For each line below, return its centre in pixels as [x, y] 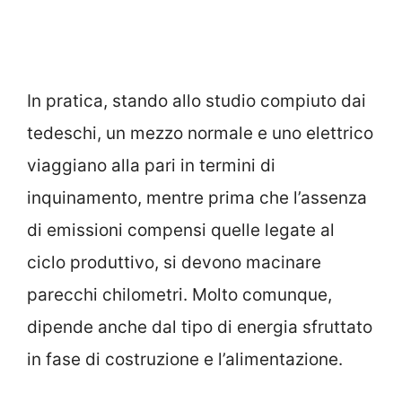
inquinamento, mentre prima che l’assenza [197, 198]
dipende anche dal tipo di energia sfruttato [200, 328]
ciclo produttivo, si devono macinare [174, 263]
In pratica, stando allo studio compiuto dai [197, 101]
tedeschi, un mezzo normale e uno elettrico [200, 134]
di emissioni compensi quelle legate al [181, 231]
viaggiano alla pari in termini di [151, 166]
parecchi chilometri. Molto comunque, [179, 295]
